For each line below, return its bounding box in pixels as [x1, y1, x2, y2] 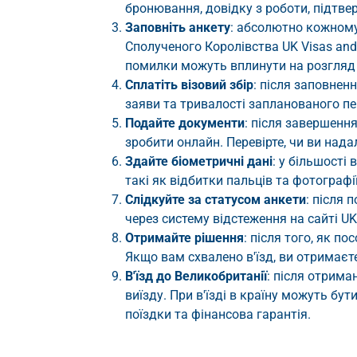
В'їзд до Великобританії [125, 269, 267, 284]
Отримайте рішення [125, 230, 244, 246]
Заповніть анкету [125, 20, 230, 36]
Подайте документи [125, 116, 245, 131]
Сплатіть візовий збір [125, 77, 253, 93]
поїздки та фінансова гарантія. [125, 307, 311, 323]
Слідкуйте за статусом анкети [125, 192, 306, 208]
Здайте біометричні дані [125, 154, 273, 170]
